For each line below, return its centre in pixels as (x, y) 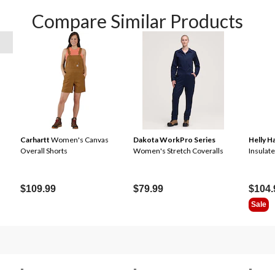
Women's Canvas (79, 140)
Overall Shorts (44, 151)
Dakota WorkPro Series (174, 140)
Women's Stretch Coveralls (178, 151)
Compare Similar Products (137, 21)
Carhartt (35, 140)
